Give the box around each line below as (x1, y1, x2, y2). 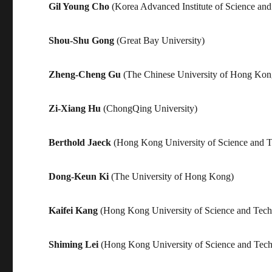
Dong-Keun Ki (49, 171, 109, 182)
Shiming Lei (49, 239, 99, 250)
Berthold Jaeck (49, 137, 112, 148)
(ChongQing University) (101, 103, 198, 114)
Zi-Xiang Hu (49, 103, 101, 114)
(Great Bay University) (114, 35, 205, 46)
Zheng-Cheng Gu (49, 69, 121, 80)
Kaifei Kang (49, 205, 98, 216)
